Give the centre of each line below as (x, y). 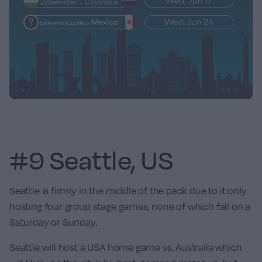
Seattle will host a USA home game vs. (93, 247)
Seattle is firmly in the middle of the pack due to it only (128, 190)
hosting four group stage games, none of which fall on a (130, 206)
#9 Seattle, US (92, 159)
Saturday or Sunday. (53, 222)
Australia (194, 247)
